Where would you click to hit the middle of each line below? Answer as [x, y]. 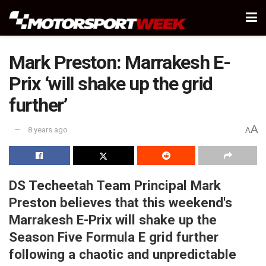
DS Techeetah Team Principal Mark [115, 185]
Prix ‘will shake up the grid [111, 84]
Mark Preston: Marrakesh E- [120, 62]
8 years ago [48, 130]
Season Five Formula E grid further [114, 237]
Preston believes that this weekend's [121, 202]
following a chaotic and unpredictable [123, 254]
